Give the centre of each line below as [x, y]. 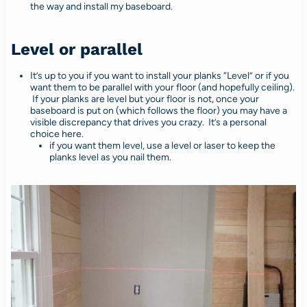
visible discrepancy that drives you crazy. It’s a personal [148, 123]
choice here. [57, 134]
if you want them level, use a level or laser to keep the [162, 146]
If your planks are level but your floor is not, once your [144, 99]
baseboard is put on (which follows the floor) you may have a [158, 111]
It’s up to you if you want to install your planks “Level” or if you [159, 76]
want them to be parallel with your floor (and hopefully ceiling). [162, 88]
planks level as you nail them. [110, 158]
